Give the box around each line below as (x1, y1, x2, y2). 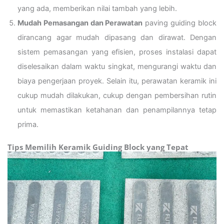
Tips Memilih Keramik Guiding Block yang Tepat (7, 142, 188, 152)
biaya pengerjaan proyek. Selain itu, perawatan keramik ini (17, 76, 216, 85)
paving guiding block (142, 18, 216, 27)
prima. (17, 119, 38, 129)
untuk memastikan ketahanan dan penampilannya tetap (17, 105, 216, 114)
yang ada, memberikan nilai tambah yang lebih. (17, 3, 177, 13)
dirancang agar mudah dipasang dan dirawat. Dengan (17, 32, 216, 42)
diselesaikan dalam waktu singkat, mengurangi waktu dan (17, 61, 216, 71)
